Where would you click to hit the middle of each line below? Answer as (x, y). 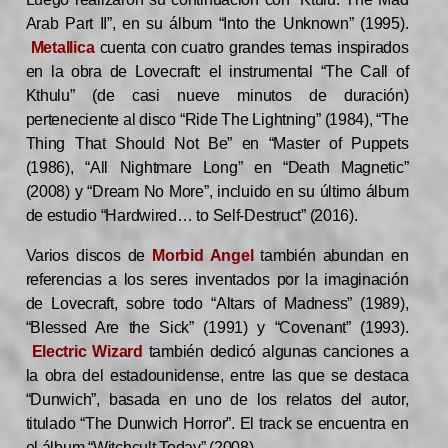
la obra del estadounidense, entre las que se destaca (217, 376)
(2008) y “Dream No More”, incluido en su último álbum (217, 192)
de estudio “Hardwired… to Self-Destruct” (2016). (191, 216)
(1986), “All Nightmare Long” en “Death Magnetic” (217, 168)
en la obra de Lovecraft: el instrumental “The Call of (217, 72)
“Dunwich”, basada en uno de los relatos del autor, (217, 400)
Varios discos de (89, 256)
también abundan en (331, 256)
